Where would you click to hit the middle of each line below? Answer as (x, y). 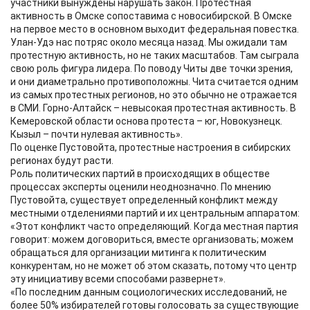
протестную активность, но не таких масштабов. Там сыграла (155, 55)
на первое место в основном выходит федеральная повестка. (155, 29)
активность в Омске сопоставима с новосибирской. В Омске (151, 16)
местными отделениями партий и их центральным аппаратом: (155, 213)
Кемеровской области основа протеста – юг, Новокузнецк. (146, 121)
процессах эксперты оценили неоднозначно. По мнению (141, 187)
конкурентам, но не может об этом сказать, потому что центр (154, 266)
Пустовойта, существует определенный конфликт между (144, 200)
